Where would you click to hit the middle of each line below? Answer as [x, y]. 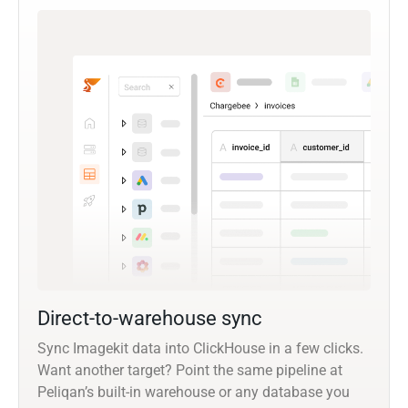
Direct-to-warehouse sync [150, 319]
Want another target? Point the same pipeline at [190, 371]
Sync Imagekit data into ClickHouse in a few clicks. [200, 349]
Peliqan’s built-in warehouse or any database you [194, 393]
